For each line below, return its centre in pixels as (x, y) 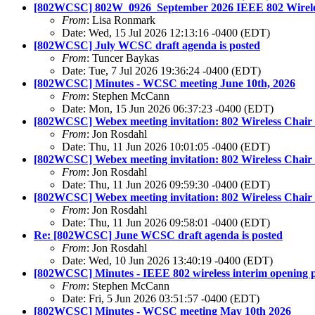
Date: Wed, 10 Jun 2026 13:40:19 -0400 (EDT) (167, 261)
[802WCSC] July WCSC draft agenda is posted (147, 46)
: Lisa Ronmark (121, 20)
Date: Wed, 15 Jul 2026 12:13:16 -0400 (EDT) (166, 33)
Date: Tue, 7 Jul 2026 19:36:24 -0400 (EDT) (161, 71)
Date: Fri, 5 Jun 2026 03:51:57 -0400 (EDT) (161, 299)
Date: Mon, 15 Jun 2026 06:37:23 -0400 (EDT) (168, 109)
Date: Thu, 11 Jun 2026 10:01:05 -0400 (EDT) (166, 147)
